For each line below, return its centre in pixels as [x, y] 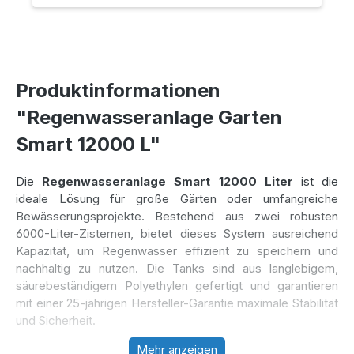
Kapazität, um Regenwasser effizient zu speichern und [177, 251]
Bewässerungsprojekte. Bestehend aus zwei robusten [177, 217]
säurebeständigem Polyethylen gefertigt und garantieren [177, 286]
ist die [316, 182]
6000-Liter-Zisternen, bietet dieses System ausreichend [177, 234]
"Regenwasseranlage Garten [149, 117]
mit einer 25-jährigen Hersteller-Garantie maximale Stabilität [177, 303]
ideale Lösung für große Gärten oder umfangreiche [177, 199]
